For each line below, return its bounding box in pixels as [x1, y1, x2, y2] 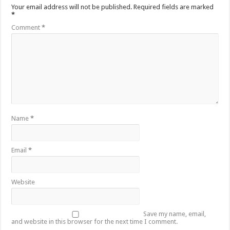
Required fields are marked [133, 3, 214, 11]
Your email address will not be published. [11, 3, 132, 11]
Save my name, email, [143, 210, 206, 218]
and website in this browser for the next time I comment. [11, 218, 178, 226]
